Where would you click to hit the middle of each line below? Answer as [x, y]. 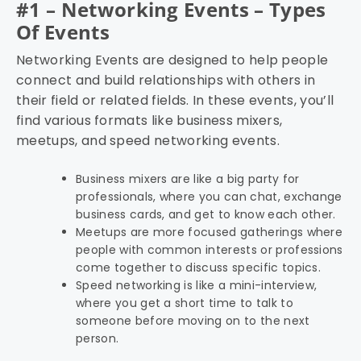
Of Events [63, 32]
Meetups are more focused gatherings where [210, 232]
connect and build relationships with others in [166, 81]
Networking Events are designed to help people [172, 60]
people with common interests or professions [210, 250]
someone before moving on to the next [193, 321]
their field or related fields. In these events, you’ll [175, 101]
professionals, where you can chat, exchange [209, 197]
